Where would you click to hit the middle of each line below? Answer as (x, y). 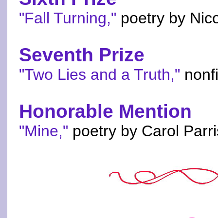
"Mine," (44, 131)
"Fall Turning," (68, 18)
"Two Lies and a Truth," (100, 74)
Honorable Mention (105, 111)
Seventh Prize (82, 55)
